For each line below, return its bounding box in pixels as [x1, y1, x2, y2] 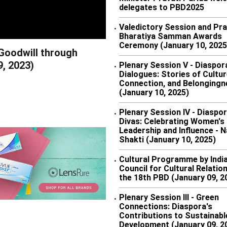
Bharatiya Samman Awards [119, 31, 222, 41]
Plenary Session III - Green [119, 193, 219, 202]
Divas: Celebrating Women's [119, 117, 224, 126]
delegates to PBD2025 [119, 3, 204, 12]
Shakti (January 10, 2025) [119, 135, 216, 144]
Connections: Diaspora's [119, 202, 212, 211]
